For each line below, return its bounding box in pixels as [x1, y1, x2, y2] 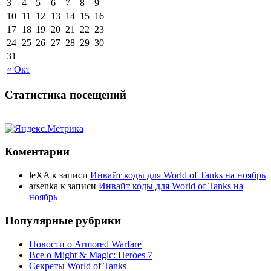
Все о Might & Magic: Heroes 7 [29, 249, 152, 260]
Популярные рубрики [5, 214, 121, 227]
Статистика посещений [5, 88, 126, 101]
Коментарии [5, 145, 70, 158]
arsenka [29, 181, 58, 192]
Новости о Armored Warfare [29, 238, 142, 249]
